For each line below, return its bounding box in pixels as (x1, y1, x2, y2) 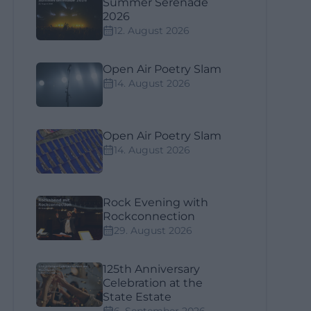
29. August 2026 (114, 224, 193, 237)
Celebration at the (103, 276, 203, 289)
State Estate (103, 290, 172, 303)
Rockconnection (103, 210, 196, 223)
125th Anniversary (103, 262, 201, 276)
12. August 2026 (114, 24, 190, 37)
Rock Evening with (103, 196, 209, 209)
